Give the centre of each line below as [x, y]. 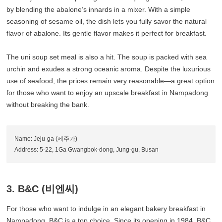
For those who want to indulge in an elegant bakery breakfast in [106, 209]
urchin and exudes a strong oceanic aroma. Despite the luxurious [109, 69]
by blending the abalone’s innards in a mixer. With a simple [99, 10]
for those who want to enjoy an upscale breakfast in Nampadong [108, 93]
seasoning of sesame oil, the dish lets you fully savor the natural [107, 22]
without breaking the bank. [48, 105]
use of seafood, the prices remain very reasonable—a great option [111, 81]
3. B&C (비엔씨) [43, 189]
